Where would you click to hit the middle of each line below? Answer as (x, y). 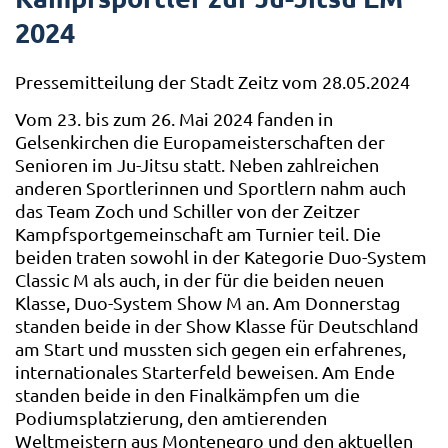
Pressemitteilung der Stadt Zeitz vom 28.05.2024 (212, 82)
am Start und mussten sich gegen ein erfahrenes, (210, 348)
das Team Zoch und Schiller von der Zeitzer (187, 210)
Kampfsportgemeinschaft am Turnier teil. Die (198, 233)
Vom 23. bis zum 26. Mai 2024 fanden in (174, 118)
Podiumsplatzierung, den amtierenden (171, 417)
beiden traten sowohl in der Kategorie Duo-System (221, 256)
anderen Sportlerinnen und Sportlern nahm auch (210, 187)
